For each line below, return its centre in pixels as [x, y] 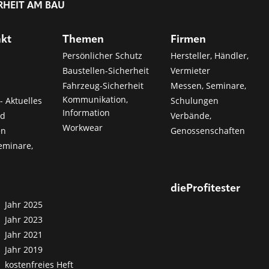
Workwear [83, 127]
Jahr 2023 [23, 219]
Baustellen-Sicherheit [106, 70]
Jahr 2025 [23, 204]
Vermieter [190, 70]
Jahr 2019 [23, 249]
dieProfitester [205, 188]
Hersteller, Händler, [209, 55]
